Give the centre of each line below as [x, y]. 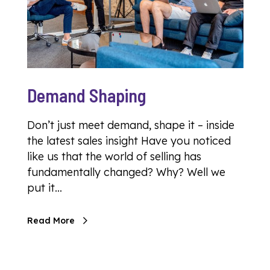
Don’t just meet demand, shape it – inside [131, 125]
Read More [51, 220]
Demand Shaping [86, 95]
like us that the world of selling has [114, 156]
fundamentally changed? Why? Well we [126, 172]
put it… [45, 187]
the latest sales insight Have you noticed [129, 140]
